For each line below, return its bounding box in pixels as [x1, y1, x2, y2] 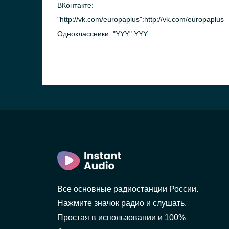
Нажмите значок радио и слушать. [57, 199, 187, 208]
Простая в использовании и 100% [57, 213, 186, 222]
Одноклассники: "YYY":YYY [57, 30, 148, 38]
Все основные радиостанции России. [57, 185, 198, 193]
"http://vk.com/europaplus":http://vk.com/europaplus [57, 15, 224, 24]
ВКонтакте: [57, 1, 94, 9]
